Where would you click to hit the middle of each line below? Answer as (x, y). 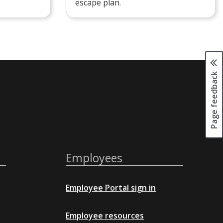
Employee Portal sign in (111, 187)
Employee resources (105, 215)
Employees (94, 158)
